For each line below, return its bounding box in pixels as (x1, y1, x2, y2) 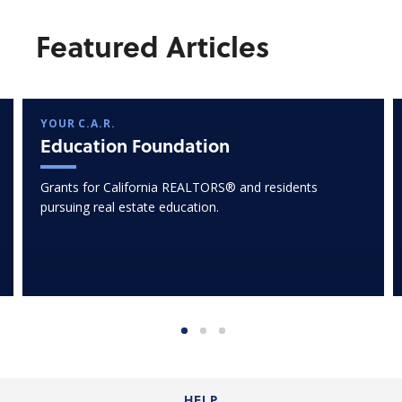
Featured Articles (36, 24, 269, 68)
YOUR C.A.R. (40, 115, 116, 131)
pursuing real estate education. (40, 197, 219, 215)
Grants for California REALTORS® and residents (40, 178, 318, 196)
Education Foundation (40, 131, 230, 159)
